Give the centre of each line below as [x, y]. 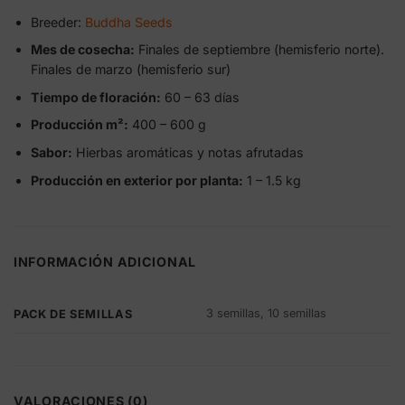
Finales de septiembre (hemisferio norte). [259, 50]
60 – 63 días [200, 97]
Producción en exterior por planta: [137, 180]
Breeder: [57, 22]
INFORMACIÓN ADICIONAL [105, 262]
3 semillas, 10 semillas [267, 314]
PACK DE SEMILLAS [73, 314]
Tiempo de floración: [95, 97]
